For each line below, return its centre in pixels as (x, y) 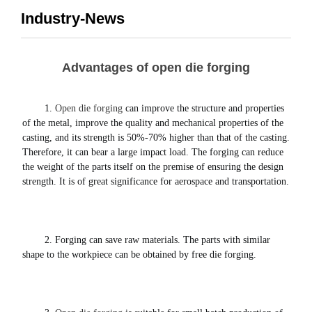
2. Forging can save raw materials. (112, 240)
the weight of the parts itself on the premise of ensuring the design (153, 167)
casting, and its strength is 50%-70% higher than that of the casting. (156, 138)
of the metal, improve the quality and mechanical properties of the (153, 123)
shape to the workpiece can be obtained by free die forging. (141, 255)
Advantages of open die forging (156, 68)
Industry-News (73, 19)
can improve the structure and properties (203, 109)
